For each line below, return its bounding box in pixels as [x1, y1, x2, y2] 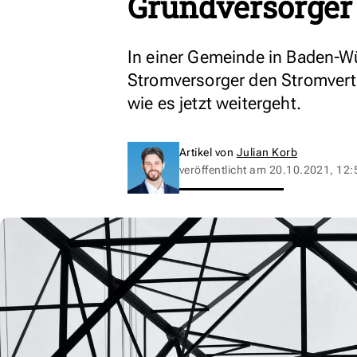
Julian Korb [236, 146, 298, 159]
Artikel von [179, 146, 237, 159]
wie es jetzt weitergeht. [127, 93, 301, 113]
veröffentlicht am [179, 163, 269, 176]
